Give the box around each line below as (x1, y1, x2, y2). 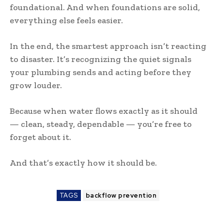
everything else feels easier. (10, 15, 123, 26)
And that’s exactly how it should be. (10, 157, 157, 168)
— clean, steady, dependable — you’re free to (10, 118, 192, 129)
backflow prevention (85, 191, 157, 200)
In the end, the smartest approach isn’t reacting (10, 40, 206, 51)
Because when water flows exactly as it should (10, 105, 198, 116)
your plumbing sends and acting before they (10, 66, 191, 77)
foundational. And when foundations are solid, (10, 1, 200, 13)
